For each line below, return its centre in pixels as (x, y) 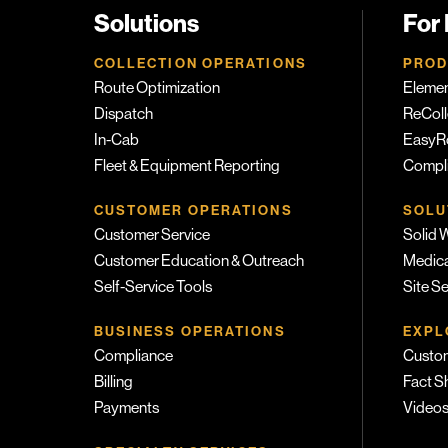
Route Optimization (156, 87)
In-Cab (116, 139)
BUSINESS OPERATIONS (189, 331)
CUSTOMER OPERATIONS (193, 210)
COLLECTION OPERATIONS (200, 63)
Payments (126, 407)
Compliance (133, 355)
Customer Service (151, 234)
